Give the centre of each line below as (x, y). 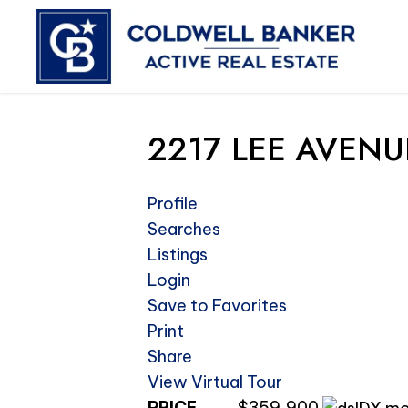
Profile (173, 204)
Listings (178, 255)
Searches (184, 229)
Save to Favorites (217, 306)
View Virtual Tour (215, 382)
